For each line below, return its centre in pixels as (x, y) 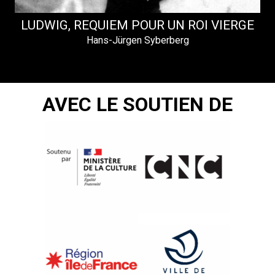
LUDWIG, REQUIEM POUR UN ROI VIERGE (137, 25)
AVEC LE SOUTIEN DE (137, 105)
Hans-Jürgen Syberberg (137, 41)
